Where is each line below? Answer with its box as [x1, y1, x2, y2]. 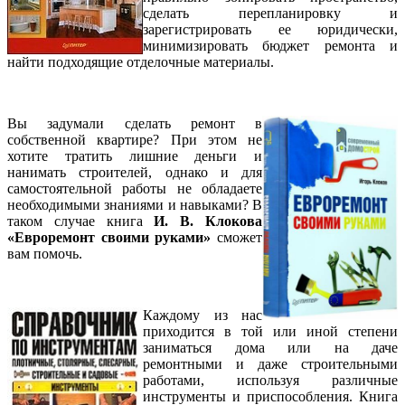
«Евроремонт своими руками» [7, 229, 217, 245]
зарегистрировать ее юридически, [143, 21, 398, 37]
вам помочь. [7, 245, 82, 261]
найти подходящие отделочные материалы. [7, 53, 274, 70]
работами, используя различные [143, 372, 398, 388]
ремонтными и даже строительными [143, 355, 398, 372]
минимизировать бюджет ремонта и [143, 37, 398, 53]
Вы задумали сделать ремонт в [7, 115, 262, 131]
